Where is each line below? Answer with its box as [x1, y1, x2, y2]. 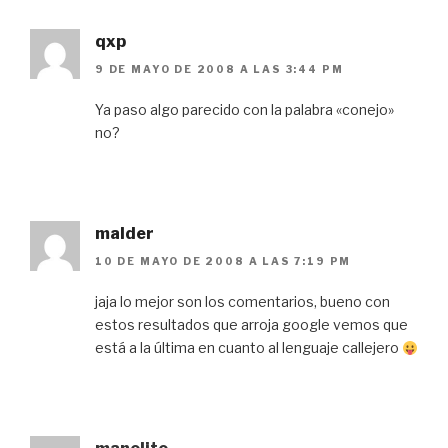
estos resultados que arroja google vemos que [95, 316, 408, 334]
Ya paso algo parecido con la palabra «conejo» [95, 101, 394, 119]
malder [95, 224, 154, 244]
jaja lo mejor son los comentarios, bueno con [95, 293, 390, 311]
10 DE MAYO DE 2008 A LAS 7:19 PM [95, 255, 352, 268]
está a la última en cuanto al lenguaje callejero [95, 339, 402, 357]
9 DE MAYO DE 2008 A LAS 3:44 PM [95, 63, 344, 76]
